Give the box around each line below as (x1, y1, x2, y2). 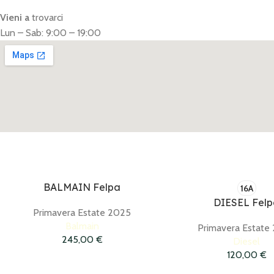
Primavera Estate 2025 (33, 207, 131, 219)
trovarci (29, 12, 63, 24)
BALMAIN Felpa (43, 181, 121, 194)
